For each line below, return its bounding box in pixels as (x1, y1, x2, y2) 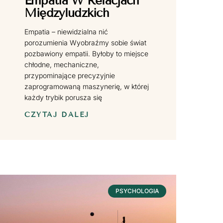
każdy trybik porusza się (24, 93, 102, 102)
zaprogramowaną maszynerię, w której (24, 82, 149, 91)
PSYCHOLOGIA (115, 187, 159, 195)
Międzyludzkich (24, 5, 110, 20)
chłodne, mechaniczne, (24, 60, 99, 69)
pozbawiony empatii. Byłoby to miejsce (24, 49, 148, 58)
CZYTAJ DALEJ (24, 110, 90, 119)
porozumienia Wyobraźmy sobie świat (24, 38, 146, 47)
